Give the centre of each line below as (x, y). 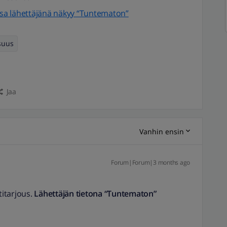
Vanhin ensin (162, 131)
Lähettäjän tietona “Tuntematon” (94, 194)
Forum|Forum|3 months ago (150, 162)
